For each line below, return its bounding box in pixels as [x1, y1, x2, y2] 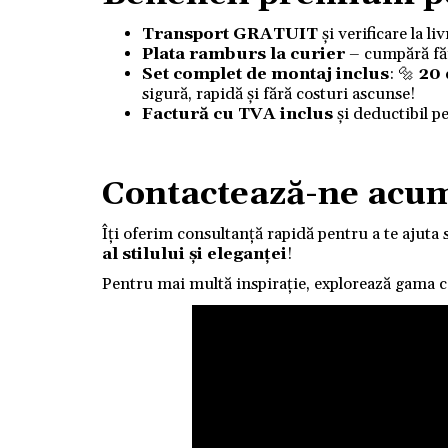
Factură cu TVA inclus [142, 103, 337, 125]
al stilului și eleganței [102, 243, 287, 265]
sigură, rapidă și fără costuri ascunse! [142, 83, 415, 105]
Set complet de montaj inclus [142, 63, 389, 85]
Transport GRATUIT [142, 23, 318, 45]
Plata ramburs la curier [142, 43, 345, 65]
